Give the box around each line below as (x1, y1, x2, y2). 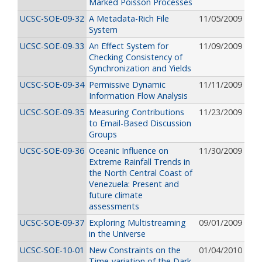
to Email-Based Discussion (89, 118, 191, 129)
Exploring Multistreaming (89, 217, 186, 229)
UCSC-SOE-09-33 (20, 40, 84, 52)
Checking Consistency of (89, 51, 182, 63)
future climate (89, 189, 143, 201)
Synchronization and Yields (89, 63, 191, 74)
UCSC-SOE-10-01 (20, 244, 84, 256)
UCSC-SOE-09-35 (20, 106, 84, 118)
